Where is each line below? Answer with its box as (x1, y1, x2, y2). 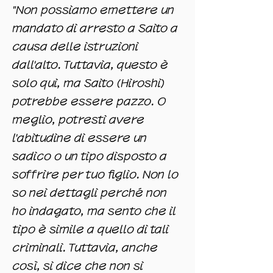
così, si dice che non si (12, 261, 143, 271)
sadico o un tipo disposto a (12, 152, 167, 161)
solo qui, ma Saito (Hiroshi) (12, 79, 165, 88)
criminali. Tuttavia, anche (12, 243, 158, 252)
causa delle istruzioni (12, 42, 138, 51)
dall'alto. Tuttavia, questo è (12, 60, 168, 69)
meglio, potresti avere (12, 115, 144, 124)
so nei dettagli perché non (12, 188, 167, 197)
